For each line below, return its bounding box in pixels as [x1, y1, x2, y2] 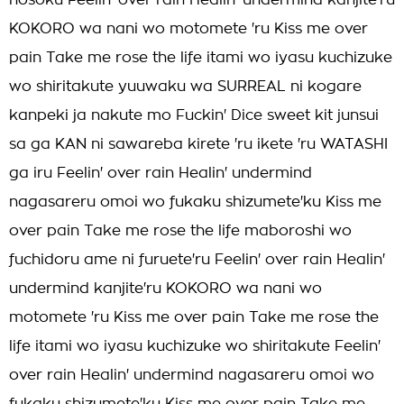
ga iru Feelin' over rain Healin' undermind [9, 166, 312, 180]
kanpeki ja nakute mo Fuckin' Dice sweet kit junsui [9, 108, 379, 123]
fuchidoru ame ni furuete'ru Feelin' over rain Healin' [9, 252, 385, 267]
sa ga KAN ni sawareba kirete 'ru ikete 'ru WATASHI [9, 137, 388, 151]
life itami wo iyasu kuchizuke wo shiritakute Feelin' [9, 339, 381, 353]
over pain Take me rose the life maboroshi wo [9, 224, 352, 238]
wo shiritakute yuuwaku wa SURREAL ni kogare [9, 79, 362, 94]
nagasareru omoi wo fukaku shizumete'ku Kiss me [9, 195, 381, 209]
